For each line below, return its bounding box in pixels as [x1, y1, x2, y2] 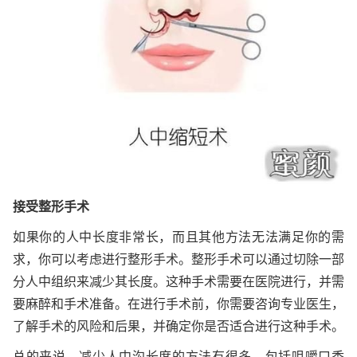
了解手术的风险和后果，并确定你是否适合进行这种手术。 [13, 320, 344, 334]
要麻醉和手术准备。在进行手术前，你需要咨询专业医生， [13, 297, 344, 312]
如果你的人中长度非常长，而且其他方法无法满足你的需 [13, 230, 344, 245]
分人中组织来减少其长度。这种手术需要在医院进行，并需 [13, 275, 344, 289]
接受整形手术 [13, 200, 89, 214]
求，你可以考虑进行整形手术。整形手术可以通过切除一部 [13, 253, 344, 267]
